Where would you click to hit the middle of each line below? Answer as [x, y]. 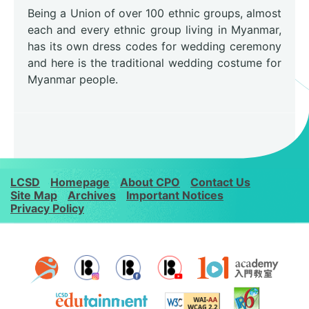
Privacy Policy [47, 208]
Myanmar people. [73, 80]
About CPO [150, 182]
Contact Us [220, 182]
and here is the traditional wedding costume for [154, 63]
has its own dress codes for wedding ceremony [154, 47]
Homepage [80, 182]
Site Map [34, 195]
